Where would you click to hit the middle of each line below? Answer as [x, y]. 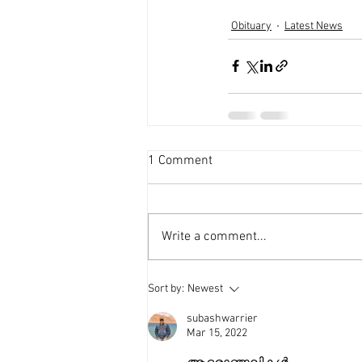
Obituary [251, 27]
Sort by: [166, 288]
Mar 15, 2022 [217, 333]
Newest [205, 288]
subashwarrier [222, 318]
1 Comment [180, 160]
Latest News [314, 27]
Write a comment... [214, 236]
